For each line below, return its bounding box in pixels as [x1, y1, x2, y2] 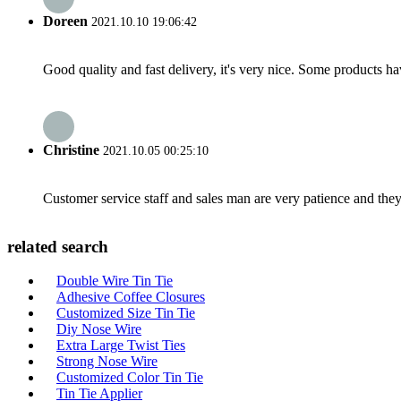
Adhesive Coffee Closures [56, 289, 205, 305]
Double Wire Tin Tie [56, 273, 173, 289]
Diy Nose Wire [56, 321, 141, 337]
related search [7, 236, 108, 256]
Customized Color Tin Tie [56, 370, 203, 386]
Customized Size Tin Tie [56, 305, 195, 321]
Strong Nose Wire [56, 354, 158, 370]
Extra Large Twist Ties [56, 337, 185, 354]
